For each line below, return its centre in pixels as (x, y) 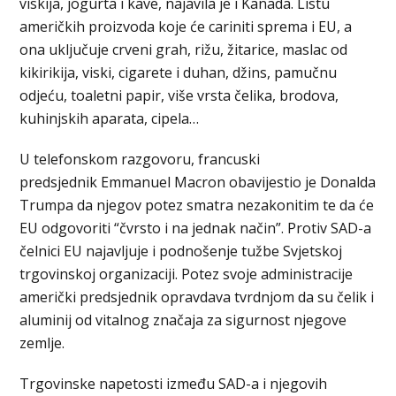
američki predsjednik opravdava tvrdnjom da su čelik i (197, 297)
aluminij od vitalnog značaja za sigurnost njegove (183, 320)
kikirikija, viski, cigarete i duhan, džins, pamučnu (179, 72)
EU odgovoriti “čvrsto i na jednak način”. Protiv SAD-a (196, 228)
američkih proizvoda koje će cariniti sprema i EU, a (186, 26)
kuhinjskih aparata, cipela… (110, 118)
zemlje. (42, 343)
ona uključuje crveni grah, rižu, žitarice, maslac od (184, 49)
